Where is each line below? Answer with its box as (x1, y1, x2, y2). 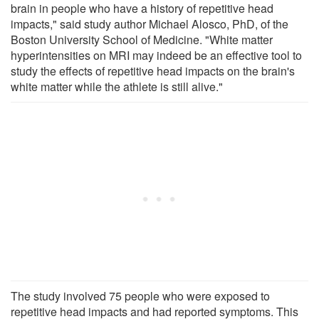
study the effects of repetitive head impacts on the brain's (11, 62, 295, 79)
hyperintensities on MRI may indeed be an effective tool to (11, 46, 302, 63)
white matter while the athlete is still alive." (11, 78, 223, 95)
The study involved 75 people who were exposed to (11, 287, 270, 304)
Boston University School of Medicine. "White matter (11, 31, 273, 48)
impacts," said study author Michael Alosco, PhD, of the (11, 15, 288, 32)
